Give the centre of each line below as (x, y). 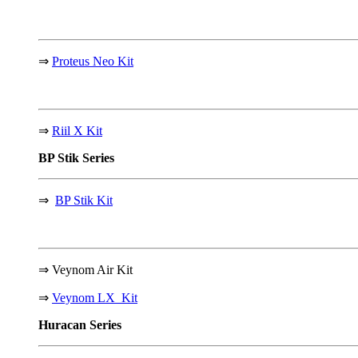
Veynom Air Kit (92, 269)
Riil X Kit (77, 130)
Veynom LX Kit (95, 297)
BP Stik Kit (84, 200)
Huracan (64, 324)
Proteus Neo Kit (93, 61)
